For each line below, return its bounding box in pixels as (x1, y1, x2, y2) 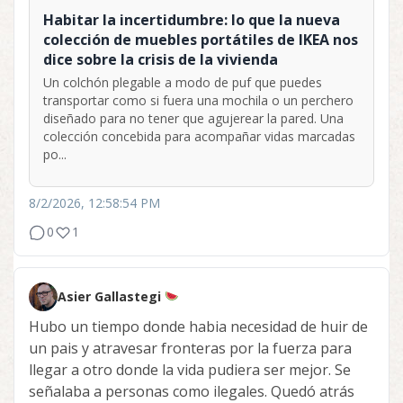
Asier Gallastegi (58, 287, 165, 305)
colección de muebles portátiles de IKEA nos (43, 29, 358, 49)
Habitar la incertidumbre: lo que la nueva (43, 9, 340, 30)
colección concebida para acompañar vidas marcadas (43, 127, 355, 145)
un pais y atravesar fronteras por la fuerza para (29, 337, 352, 358)
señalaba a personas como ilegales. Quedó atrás (29, 381, 354, 401)
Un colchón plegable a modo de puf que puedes (43, 73, 322, 91)
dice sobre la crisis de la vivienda (43, 49, 278, 69)
